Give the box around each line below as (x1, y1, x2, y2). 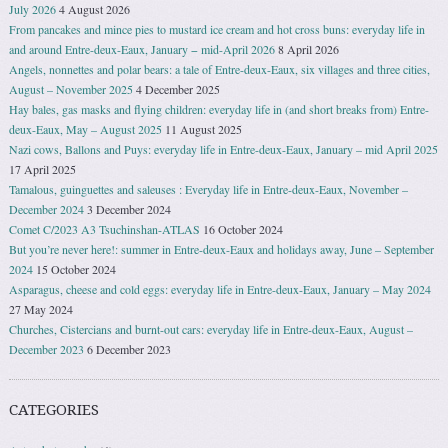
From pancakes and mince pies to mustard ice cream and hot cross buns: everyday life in (9, 21, 426, 38)
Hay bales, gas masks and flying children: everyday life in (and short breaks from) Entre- (9, 101, 430, 118)
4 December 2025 (136, 81, 221, 98)
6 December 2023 (87, 341, 172, 358)
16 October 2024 (203, 221, 284, 238)
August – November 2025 (9, 81, 134, 98)
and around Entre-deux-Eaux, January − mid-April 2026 (9, 41, 276, 58)
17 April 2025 (9, 161, 77, 178)
